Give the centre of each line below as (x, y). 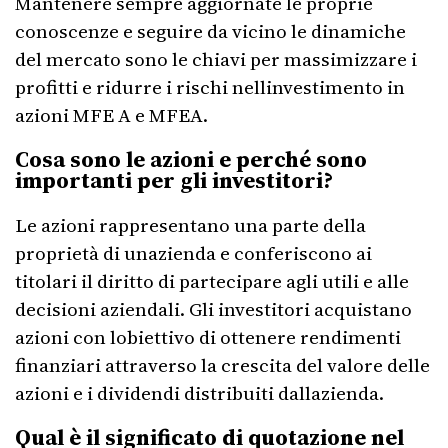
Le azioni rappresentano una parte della (190, 225)
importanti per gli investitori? (174, 180)
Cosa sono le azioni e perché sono (191, 159)
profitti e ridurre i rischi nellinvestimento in (210, 87)
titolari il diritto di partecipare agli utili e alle (212, 281)
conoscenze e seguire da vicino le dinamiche (210, 31)
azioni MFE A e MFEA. (111, 115)
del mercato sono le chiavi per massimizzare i (216, 59)
